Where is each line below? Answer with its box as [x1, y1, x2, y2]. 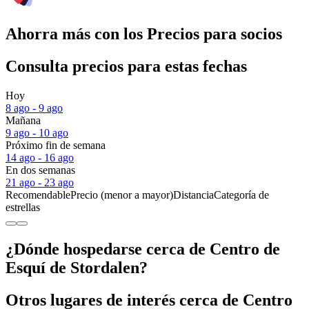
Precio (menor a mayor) [70, 189, 173, 201]
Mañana [6, 114, 41, 127]
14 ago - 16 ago [6, 152, 74, 164]
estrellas [6, 201, 40, 214]
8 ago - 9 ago [6, 102, 63, 114]
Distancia [173, 189, 214, 201]
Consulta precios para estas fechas [6, 57, 247, 76]
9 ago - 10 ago [6, 127, 68, 139]
